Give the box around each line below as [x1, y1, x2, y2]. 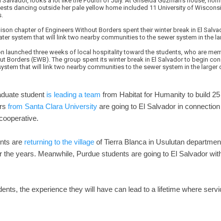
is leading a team [46, 90, 101, 99]
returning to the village [22, 137, 96, 146]
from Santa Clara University [8, 102, 97, 110]
